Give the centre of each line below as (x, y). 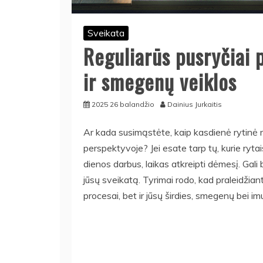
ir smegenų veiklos (160, 81)
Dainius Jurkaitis (195, 104)
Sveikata (106, 33)
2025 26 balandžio (123, 104)
